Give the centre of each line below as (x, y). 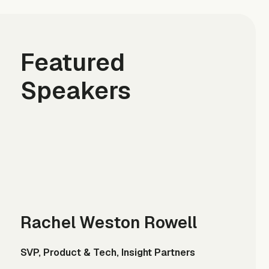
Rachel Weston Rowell (108, 223)
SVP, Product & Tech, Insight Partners (107, 252)
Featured (72, 63)
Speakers (75, 91)
